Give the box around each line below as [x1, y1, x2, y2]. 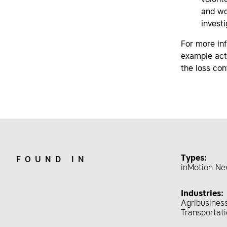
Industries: [181, 190, 223, 198]
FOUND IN [16, 156, 88, 164]
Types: [181, 155, 207, 163]
